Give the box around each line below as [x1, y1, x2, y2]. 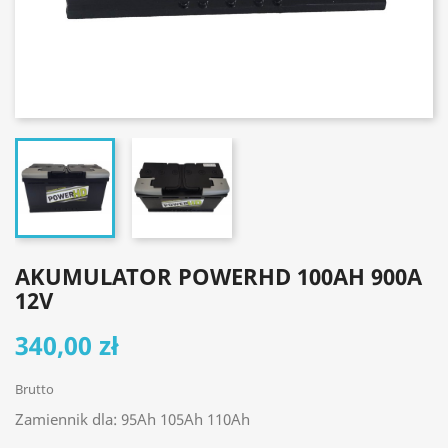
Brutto [15, 380, 54, 398]
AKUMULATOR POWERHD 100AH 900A [15, 261, 422, 291]
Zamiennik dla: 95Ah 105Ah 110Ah [15, 409, 250, 429]
